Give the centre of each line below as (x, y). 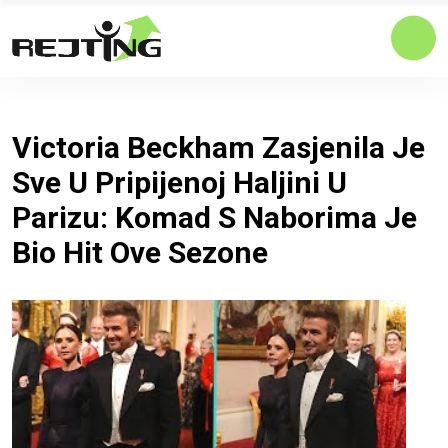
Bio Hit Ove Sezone (140, 252)
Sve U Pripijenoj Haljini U (179, 182)
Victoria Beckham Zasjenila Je (218, 147)
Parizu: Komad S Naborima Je (214, 217)
